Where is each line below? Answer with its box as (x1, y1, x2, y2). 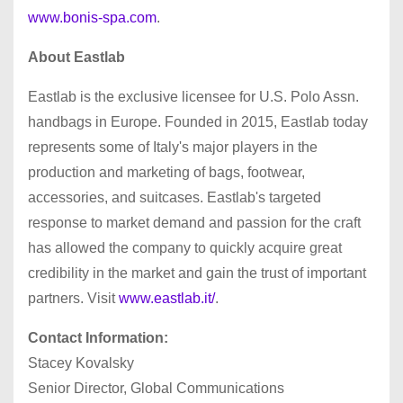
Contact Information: (28, 329, 168, 345)
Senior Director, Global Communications (28, 380, 284, 396)
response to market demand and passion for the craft (28, 214, 361, 230)
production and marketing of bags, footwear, (28, 164, 305, 180)
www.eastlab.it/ (119, 290, 215, 306)
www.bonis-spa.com (28, 9, 157, 25)
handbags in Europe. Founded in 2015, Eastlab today (28, 113, 368, 130)
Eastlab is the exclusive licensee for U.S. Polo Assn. (28, 88, 359, 104)
